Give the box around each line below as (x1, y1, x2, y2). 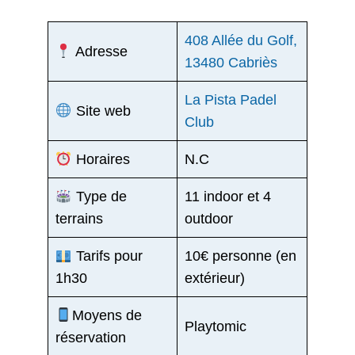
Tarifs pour (71, 247, 143, 264)
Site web (71, 102, 131, 119)
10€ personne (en (185, 247, 296, 264)
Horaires (71, 151, 130, 167)
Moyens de (71, 307, 142, 323)
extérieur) (185, 269, 245, 286)
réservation (55, 329, 126, 345)
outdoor (185, 210, 233, 227)
